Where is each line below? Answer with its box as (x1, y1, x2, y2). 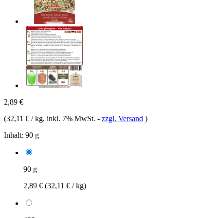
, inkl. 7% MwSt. (43, 114, 97, 123)
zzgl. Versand (102, 114, 143, 123)
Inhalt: (4, 130, 23, 139)
